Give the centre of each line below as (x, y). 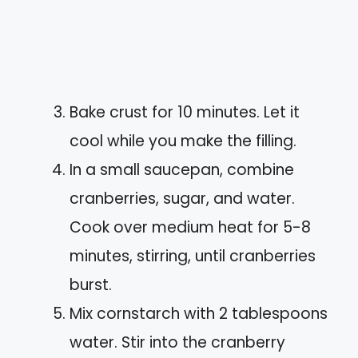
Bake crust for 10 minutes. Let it (185, 112)
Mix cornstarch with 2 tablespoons (199, 313)
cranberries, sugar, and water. (182, 198)
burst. (91, 284)
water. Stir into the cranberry (177, 342)
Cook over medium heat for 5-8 (190, 227)
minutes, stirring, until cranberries (193, 256)
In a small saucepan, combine (182, 169)
